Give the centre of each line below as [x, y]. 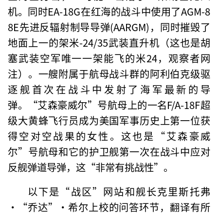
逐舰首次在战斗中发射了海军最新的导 [109, 89]
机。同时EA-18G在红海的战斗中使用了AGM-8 [109, 11]
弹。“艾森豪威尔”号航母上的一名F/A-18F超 [109, 104]
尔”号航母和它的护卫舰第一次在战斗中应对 [109, 151]
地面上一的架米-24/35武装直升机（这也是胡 [109, 42]
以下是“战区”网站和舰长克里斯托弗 [119, 191]
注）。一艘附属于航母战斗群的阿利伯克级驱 [109, 73]
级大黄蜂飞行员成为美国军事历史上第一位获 [109, 120]
